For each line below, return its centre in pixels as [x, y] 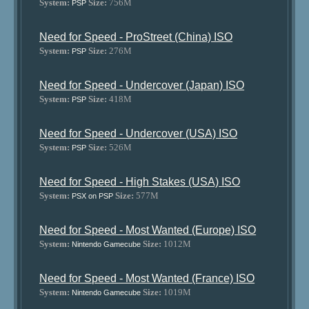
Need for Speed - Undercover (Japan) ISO [142, 85]
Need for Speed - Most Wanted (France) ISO [147, 278]
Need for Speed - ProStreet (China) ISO [136, 37]
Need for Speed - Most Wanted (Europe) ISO [148, 230]
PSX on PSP [93, 196]
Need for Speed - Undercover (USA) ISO [139, 133]
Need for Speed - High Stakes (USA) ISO [140, 182]
